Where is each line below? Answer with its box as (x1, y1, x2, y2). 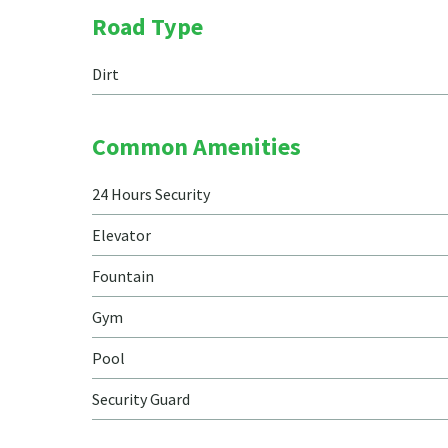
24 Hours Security (92, 184, 210, 204)
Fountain (92, 266, 154, 286)
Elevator (92, 225, 151, 245)
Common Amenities (92, 131, 301, 162)
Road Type (92, 11, 203, 42)
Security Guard (92, 389, 190, 409)
